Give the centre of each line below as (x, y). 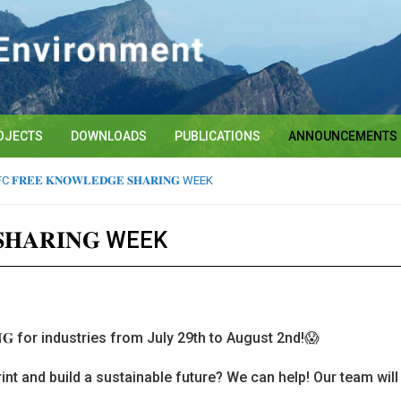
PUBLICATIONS (218, 137)
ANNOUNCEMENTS (343, 137)
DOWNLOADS (109, 137)
